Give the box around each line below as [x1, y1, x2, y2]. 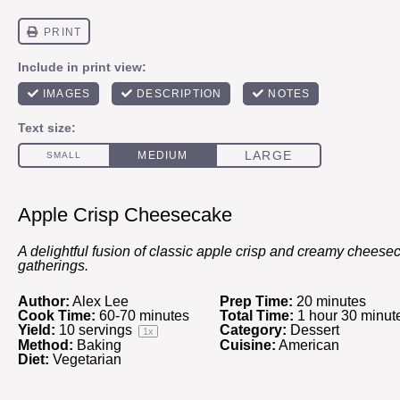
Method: [18, 337, 73, 353]
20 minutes [296, 294, 366, 309]
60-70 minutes [99, 308, 189, 323]
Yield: [18, 322, 55, 337]
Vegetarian [53, 352, 121, 367]
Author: [18, 294, 70, 309]
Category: [220, 322, 287, 337]
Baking [77, 337, 121, 353]
